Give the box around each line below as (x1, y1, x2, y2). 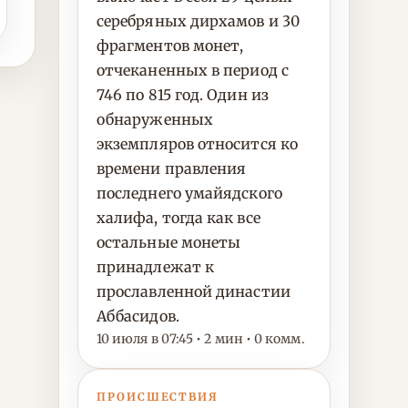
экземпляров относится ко (97, 135, 298, 153)
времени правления (97, 159, 247, 178)
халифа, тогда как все (97, 209, 260, 227)
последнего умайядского (97, 184, 282, 202)
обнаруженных (97, 110, 213, 128)
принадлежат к (97, 258, 215, 276)
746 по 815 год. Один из (97, 86, 269, 104)
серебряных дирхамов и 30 (97, 12, 300, 30)
